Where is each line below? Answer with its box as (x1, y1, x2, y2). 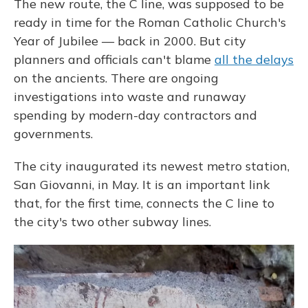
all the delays (214, 52, 294, 67)
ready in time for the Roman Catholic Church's (14, 14, 286, 30)
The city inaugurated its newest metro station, (14, 158, 289, 174)
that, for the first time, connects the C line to (14, 195, 274, 211)
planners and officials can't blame (14, 52, 214, 67)
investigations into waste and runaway (14, 89, 246, 104)
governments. (14, 126, 93, 142)
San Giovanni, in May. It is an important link (14, 177, 270, 192)
